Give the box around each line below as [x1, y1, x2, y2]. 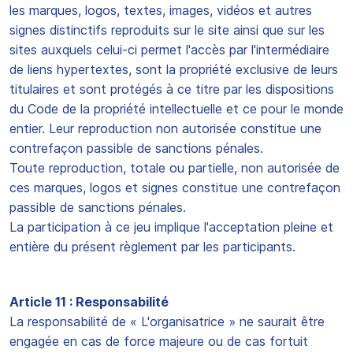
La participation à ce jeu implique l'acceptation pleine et [9, 219, 333, 235]
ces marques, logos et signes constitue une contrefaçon [9, 180, 340, 195]
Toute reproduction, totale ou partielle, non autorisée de [9, 160, 340, 176]
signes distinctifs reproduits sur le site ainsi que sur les [9, 22, 325, 38]
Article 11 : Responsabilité [9, 294, 169, 310]
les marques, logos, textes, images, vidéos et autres [9, 2, 312, 18]
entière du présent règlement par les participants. [9, 239, 295, 255]
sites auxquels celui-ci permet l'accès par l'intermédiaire [9, 42, 329, 58]
